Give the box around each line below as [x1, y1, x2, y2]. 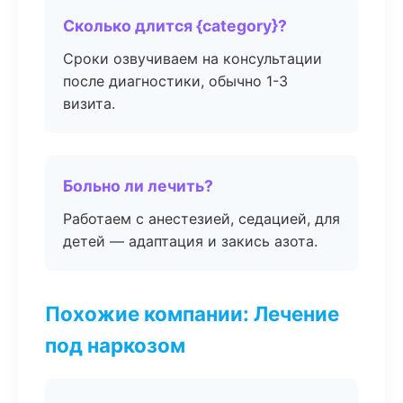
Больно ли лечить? [63, 176, 213, 195]
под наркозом [45, 333, 185, 357]
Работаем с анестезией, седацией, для [63, 210, 340, 228]
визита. [63, 94, 115, 112]
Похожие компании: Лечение [45, 301, 339, 326]
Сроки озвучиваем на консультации [63, 49, 322, 67]
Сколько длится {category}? [63, 16, 287, 35]
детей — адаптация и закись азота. [63, 232, 318, 250]
